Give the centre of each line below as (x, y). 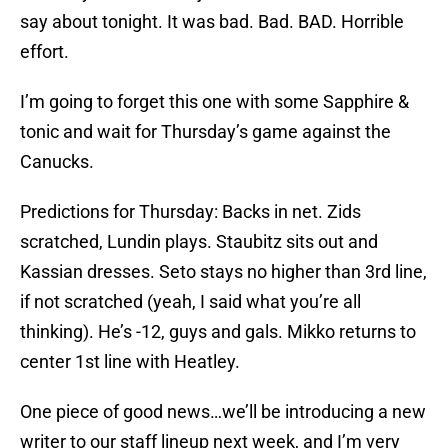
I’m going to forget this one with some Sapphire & (214, 102)
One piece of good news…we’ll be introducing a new (223, 412)
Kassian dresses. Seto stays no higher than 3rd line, (223, 272)
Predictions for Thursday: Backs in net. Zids (190, 212)
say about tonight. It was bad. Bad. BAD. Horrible (212, 22)
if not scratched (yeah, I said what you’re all (190, 302)
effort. (44, 52)
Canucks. (57, 162)
